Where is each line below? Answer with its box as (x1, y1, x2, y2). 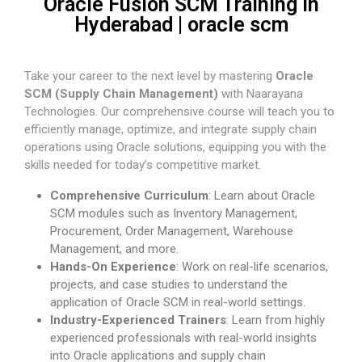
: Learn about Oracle (208, 188, 315, 204)
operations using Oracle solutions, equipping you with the (24, 140, 326, 155)
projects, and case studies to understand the (50, 277, 288, 293)
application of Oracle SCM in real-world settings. (50, 295, 305, 310)
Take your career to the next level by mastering (24, 69, 276, 84)
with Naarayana (218, 86, 303, 102)
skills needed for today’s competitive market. (24, 158, 261, 173)
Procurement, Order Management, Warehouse (50, 224, 293, 239)
